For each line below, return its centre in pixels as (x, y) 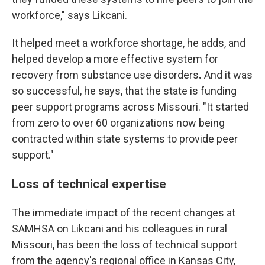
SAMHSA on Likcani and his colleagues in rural (119, 229)
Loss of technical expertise (89, 184)
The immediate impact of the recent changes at (124, 213)
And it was (228, 75)
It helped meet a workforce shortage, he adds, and (129, 43)
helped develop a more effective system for (115, 59)
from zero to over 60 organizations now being (118, 123)
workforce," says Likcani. (70, 15)
